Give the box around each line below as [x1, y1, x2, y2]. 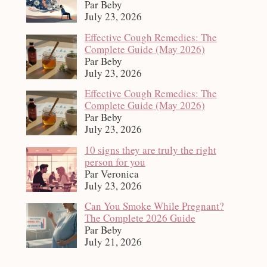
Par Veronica [84, 166, 139, 181]
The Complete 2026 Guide [84, 211, 195, 225]
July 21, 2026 [84, 235, 142, 249]
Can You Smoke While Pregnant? [84, 199, 224, 213]
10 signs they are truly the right [84, 142, 216, 157]
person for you [84, 154, 145, 169]
